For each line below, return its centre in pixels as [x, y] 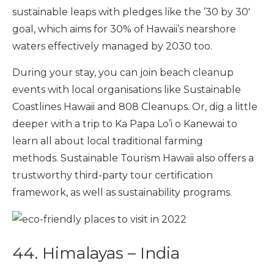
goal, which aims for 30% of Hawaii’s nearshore [124, 29]
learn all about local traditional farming [108, 141]
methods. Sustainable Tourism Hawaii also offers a [133, 158]
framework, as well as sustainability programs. [122, 193]
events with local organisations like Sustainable [127, 90]
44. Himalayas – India [96, 254]
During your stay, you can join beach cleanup [123, 73]
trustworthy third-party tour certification [113, 176]
